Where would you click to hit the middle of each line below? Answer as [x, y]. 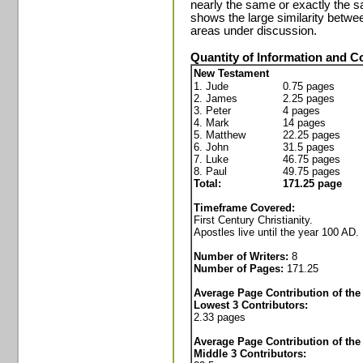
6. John [211, 147]
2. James [216, 98]
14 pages [304, 123]
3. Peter [212, 111]
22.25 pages [312, 135]
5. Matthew [220, 135]
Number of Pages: [240, 269]
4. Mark [211, 123]
